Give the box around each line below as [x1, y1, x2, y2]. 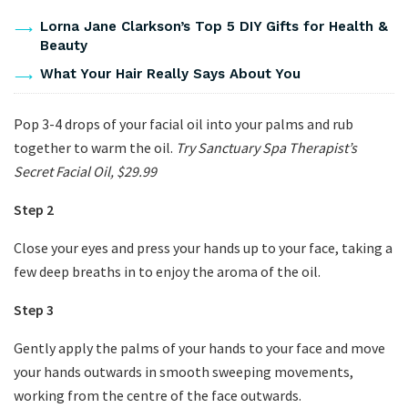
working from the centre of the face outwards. [14, 385, 301, 404]
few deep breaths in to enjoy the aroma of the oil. [14, 261, 321, 280]
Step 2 [14, 199, 54, 219]
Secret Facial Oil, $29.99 [14, 161, 157, 180]
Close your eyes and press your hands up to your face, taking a [14, 238, 393, 257]
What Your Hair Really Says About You [39, 65, 301, 82]
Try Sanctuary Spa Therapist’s [176, 138, 357, 157]
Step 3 [14, 300, 54, 319]
